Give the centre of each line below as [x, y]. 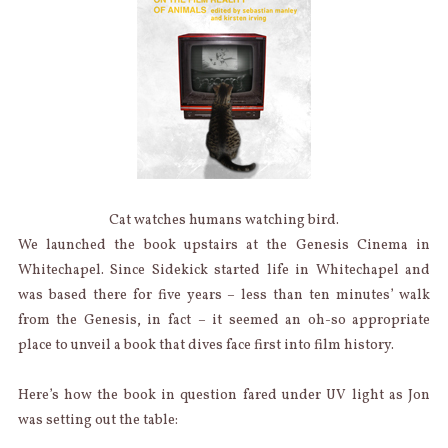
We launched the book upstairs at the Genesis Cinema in [224, 246]
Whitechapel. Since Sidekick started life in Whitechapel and [224, 271]
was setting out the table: [97, 421]
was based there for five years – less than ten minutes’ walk [224, 296]
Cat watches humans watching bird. [224, 221]
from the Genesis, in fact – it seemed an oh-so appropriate [224, 321]
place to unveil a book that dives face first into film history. [205, 346]
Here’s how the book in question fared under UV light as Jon [224, 396]
